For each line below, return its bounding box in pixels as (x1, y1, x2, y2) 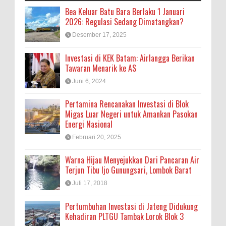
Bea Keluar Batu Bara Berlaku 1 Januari (65, 6, 185, 18)
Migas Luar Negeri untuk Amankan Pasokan (65, 107, 198, 120)
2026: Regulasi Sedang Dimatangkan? (65, 16, 184, 28)
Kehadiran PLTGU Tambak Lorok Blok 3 (65, 210, 184, 222)
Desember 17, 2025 (72, 31, 127, 39)
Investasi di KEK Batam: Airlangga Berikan (65, 51, 195, 64)
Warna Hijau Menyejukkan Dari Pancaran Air (65, 154, 199, 166)
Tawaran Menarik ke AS (65, 62, 136, 74)
